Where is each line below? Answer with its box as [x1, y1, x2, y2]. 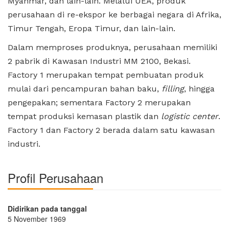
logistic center [161, 111, 218, 121]
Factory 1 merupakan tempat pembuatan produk [8, 70, 203, 80]
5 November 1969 [8, 213, 66, 224]
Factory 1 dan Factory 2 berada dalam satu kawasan [8, 125, 215, 135]
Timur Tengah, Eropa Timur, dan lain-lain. [8, 23, 175, 33]
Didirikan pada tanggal [8, 203, 87, 214]
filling [162, 83, 184, 94]
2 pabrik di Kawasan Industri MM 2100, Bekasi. [8, 56, 191, 66]
